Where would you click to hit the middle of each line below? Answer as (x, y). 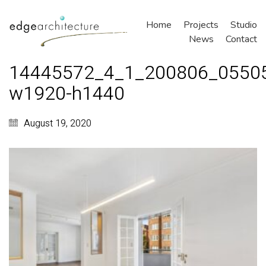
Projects (201, 25)
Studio (244, 25)
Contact (241, 39)
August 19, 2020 (58, 123)
